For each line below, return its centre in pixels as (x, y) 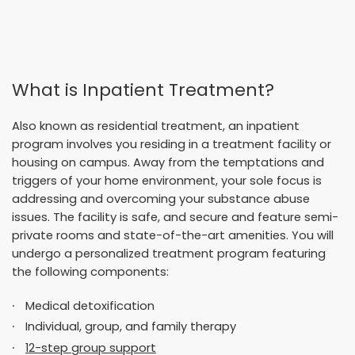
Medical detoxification (90, 305)
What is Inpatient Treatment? (143, 90)
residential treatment (160, 126)
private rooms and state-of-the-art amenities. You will (173, 235)
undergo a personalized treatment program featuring (169, 253)
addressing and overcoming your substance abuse (161, 198)
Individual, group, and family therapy (130, 327)
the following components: (90, 271)
